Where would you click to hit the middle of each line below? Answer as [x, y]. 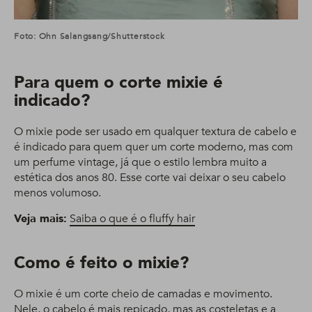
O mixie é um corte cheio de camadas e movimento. [143, 294]
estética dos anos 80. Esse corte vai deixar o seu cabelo [150, 177]
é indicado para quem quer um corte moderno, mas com [154, 147]
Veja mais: [40, 218]
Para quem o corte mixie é [118, 82]
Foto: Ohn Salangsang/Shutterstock [89, 36]
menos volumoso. [57, 193]
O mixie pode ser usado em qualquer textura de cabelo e [155, 131]
